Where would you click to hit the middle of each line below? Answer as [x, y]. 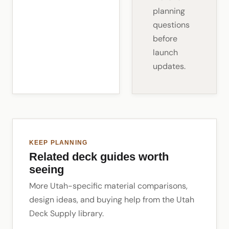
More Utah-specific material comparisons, [108, 186]
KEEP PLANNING [58, 142]
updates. [169, 66]
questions [171, 25]
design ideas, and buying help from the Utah [112, 200]
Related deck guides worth [99, 157]
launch [165, 52]
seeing [47, 169]
